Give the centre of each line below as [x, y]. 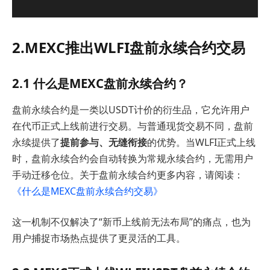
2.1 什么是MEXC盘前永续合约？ [100, 83]
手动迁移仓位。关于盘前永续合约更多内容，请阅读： [128, 174]
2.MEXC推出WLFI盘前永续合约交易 [129, 47]
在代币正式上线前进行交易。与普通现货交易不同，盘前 [133, 126]
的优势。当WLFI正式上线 [201, 142]
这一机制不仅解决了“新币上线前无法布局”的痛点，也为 [131, 222]
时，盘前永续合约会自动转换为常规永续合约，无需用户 [133, 158]
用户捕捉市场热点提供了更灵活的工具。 [99, 238]
